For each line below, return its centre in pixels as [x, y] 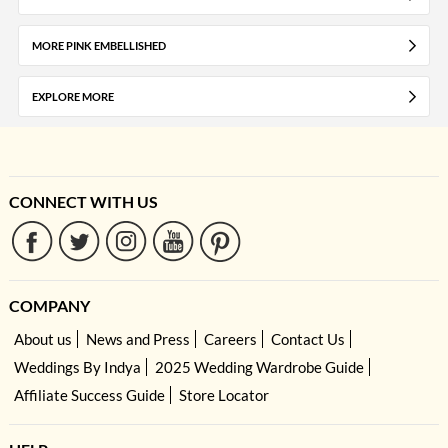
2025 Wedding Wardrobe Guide [259, 367]
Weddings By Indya [77, 367]
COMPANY [49, 306]
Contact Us [307, 339]
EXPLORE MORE [72, 97]
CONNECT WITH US [83, 202]
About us [42, 339]
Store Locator [223, 395]
